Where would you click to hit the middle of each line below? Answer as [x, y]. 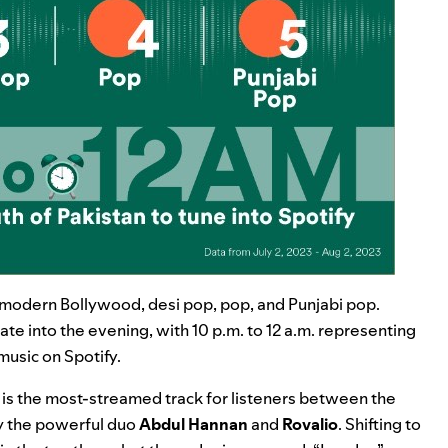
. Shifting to [379, 424]
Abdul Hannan [193, 424]
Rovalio [310, 424]
